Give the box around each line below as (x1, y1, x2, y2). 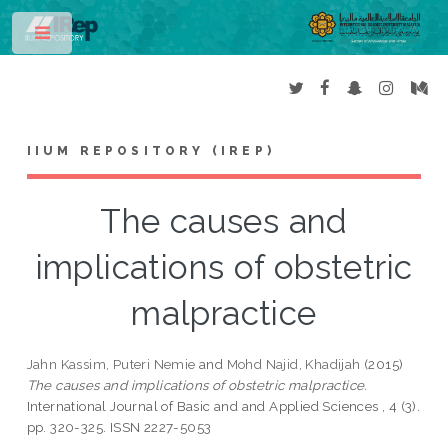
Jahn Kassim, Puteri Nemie (26, 356, 196, 373)
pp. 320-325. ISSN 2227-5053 (26, 419, 212, 436)
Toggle (87, 30, 126, 44)
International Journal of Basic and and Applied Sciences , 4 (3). (26, 398, 421, 415)
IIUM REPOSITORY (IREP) (26, 144, 276, 159)
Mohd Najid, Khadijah (226, 356, 361, 373)
